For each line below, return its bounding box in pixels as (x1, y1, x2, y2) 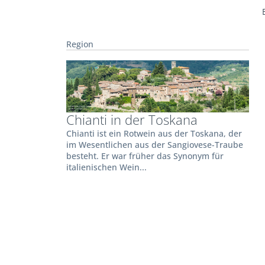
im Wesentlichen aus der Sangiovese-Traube (66, 138, 244, 150)
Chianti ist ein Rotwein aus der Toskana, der (66, 127, 243, 139)
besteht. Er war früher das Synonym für (66, 150, 224, 161)
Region (66, 38, 94, 50)
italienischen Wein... (66, 161, 147, 173)
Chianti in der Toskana (66, 110, 198, 129)
